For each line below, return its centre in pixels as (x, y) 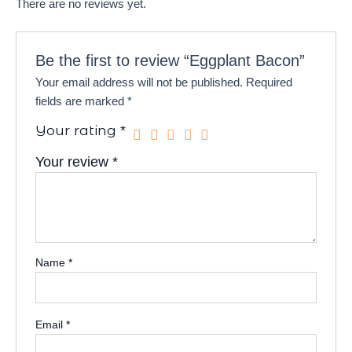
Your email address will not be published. (139, 83)
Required (269, 83)
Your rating (78, 130)
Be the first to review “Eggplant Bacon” (170, 61)
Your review (74, 162)
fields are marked (82, 102)
